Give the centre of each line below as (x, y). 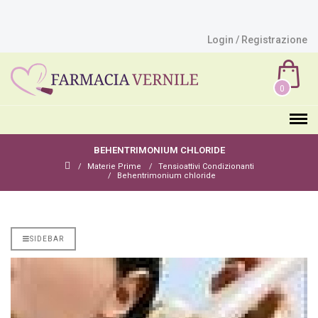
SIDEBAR (47, 239)
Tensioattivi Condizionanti (206, 166)
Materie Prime (114, 166)
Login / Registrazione (257, 40)
